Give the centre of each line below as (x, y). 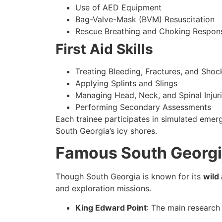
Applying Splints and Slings (126, 83)
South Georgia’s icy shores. (106, 131)
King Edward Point (111, 207)
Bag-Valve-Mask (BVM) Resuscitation (145, 19)
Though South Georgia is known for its (129, 177)
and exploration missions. (103, 189)
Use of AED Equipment (118, 7)
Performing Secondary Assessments (143, 107)
